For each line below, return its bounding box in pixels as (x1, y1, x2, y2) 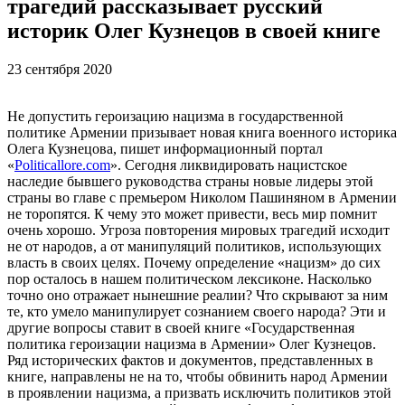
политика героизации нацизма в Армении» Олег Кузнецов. (7, 335, 376, 352)
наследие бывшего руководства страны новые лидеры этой (7, 173, 373, 189)
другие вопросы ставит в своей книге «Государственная (7, 319, 354, 335)
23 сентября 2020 (7, 61, 112, 77)
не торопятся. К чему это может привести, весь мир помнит (7, 205, 377, 221)
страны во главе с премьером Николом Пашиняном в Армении (7, 189, 397, 205)
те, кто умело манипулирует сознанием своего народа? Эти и (7, 303, 386, 319)
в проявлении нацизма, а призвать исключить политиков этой (7, 384, 391, 400)
